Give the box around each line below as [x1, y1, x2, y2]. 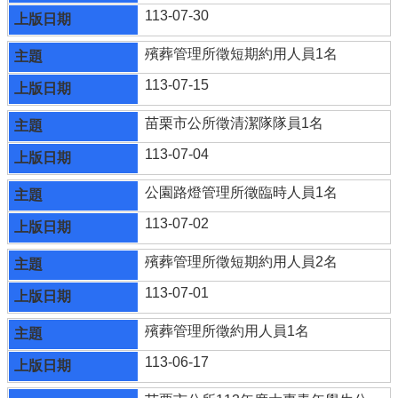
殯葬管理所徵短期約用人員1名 [145, 45, 338, 61]
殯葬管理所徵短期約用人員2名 [145, 253, 338, 269]
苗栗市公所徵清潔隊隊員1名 [145, 115, 324, 131]
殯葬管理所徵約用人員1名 [145, 322, 310, 338]
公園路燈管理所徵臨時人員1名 [145, 184, 338, 200]
